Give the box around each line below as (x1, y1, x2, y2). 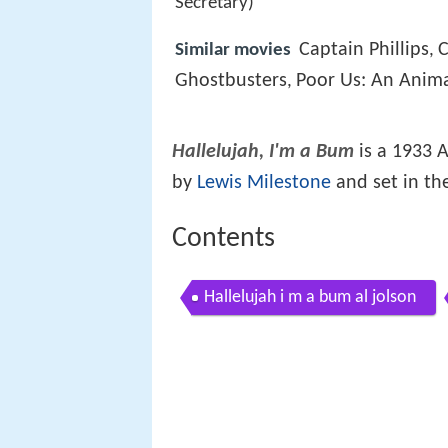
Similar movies (175, 41, 291, 61)
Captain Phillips (299, 40, 429, 61)
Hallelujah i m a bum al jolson (204, 287, 416, 307)
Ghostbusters (175, 71, 287, 92)
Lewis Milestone (197, 173, 331, 194)
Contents (172, 225, 275, 254)
